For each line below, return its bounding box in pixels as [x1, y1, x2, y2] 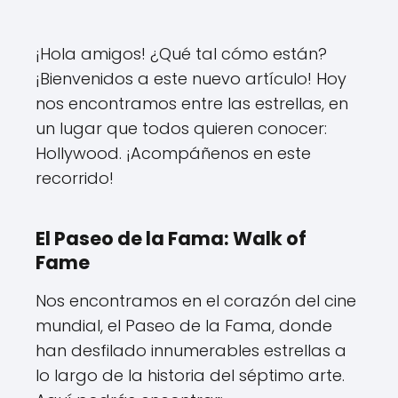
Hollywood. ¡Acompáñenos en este [36, 142, 311, 164]
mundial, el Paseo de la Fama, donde [36, 314, 332, 337]
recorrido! [36, 167, 114, 189]
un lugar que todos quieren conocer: [36, 117, 327, 139]
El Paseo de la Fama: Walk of [36, 226, 306, 251]
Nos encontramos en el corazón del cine [36, 290, 356, 312]
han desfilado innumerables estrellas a [36, 339, 346, 362]
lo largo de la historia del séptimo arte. [36, 364, 345, 386]
